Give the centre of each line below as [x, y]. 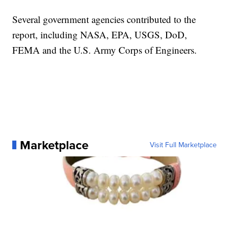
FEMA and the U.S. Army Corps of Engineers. [105, 50]
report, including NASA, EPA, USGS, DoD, [100, 34]
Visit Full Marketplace [183, 145]
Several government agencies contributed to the [104, 19]
